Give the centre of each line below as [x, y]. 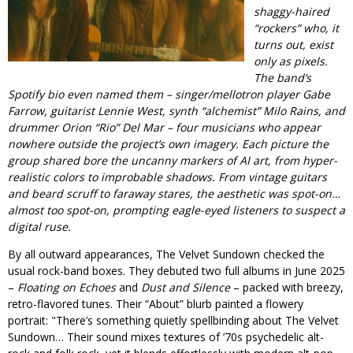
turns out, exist [294, 44]
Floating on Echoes [67, 287]
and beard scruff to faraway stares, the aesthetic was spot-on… [174, 193]
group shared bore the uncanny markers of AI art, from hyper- [173, 160]
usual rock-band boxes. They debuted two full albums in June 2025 [176, 270]
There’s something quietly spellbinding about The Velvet [197, 320]
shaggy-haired [292, 11]
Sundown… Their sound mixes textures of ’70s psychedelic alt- [166, 336]
